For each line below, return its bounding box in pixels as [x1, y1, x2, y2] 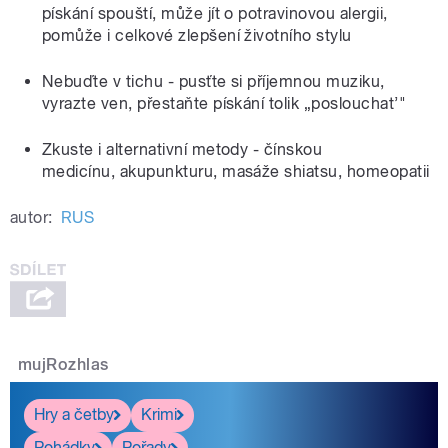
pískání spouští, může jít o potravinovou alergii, [42, 3, 388, 23]
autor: [10, 207, 53, 227]
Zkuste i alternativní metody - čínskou [42, 139, 323, 159]
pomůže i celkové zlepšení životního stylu [42, 25, 352, 45]
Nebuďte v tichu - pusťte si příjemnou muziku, [42, 71, 385, 91]
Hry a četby [34, 405, 114, 425]
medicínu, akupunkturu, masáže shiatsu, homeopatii [42, 161, 430, 181]
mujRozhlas [18, 354, 109, 374]
